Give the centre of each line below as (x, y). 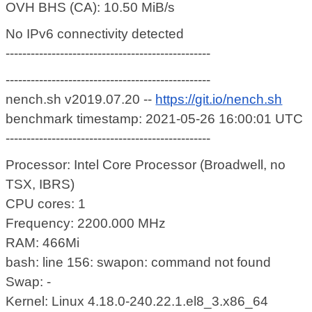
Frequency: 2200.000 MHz (86, 224)
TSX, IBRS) (40, 185)
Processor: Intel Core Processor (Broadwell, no (146, 165)
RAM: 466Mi (43, 243)
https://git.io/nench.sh (219, 100)
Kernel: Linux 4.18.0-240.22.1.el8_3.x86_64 (137, 302)
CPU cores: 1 (46, 204)
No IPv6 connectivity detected (95, 34)
